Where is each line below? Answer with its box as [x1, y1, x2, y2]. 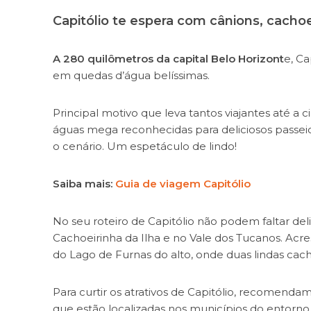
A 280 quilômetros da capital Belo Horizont [52, 51, 284, 65]
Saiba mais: [52, 176, 115, 190]
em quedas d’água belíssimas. [52, 68, 210, 82]
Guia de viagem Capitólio [115, 176, 251, 190]
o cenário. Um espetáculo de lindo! [52, 139, 237, 153]
